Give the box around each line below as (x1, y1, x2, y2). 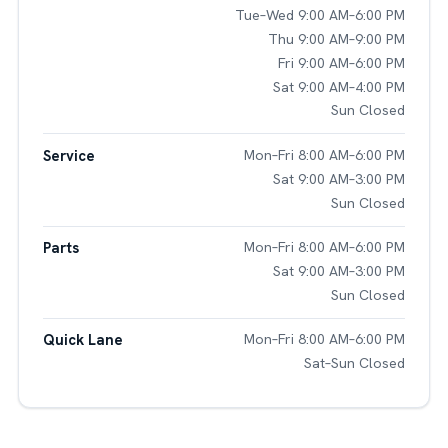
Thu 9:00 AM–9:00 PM (268, 29, 406, 48)
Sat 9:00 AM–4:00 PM (273, 77, 406, 96)
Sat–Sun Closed (304, 353, 406, 372)
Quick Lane (42, 330, 123, 350)
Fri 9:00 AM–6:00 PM (278, 53, 406, 72)
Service (42, 145, 95, 165)
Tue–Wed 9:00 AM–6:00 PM (235, 5, 406, 24)
